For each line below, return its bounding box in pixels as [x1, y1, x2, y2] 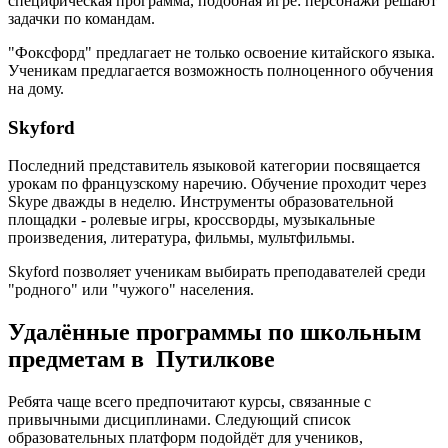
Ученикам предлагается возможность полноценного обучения [8, 62, 433, 79]
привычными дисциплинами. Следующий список [8, 411, 351, 429]
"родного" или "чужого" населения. [8, 281, 254, 299]
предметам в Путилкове [8, 346, 275, 373]
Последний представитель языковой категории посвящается [8, 157, 420, 175]
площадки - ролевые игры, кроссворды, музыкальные [8, 211, 375, 229]
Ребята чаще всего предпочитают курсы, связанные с [8, 393, 371, 411]
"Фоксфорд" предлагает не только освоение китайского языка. [8, 44, 435, 61]
